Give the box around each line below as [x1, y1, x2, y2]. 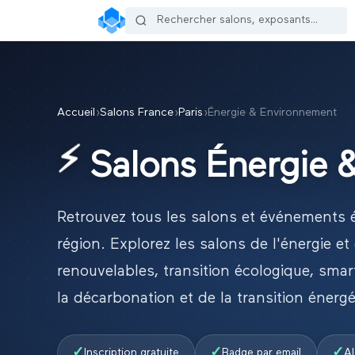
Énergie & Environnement [208, 107, 337, 118]
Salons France [100, 107, 174, 118]
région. [57, 236, 105, 252]
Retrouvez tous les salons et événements [57, 209, 350, 225]
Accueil [57, 107, 95, 118]
